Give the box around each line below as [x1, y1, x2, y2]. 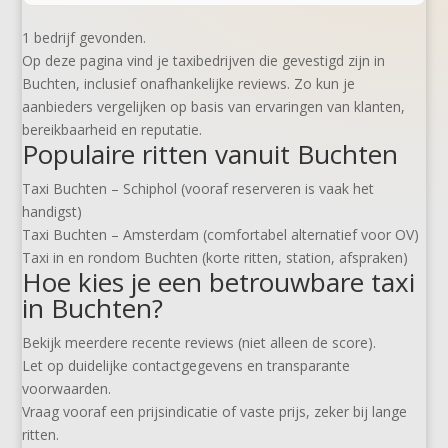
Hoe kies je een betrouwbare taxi [22, 264, 416, 300]
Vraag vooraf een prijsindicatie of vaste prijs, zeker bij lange [22, 402, 408, 421]
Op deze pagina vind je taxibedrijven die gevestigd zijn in [22, 51, 386, 70]
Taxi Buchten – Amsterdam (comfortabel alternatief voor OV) [22, 225, 420, 244]
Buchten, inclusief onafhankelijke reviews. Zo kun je [22, 74, 356, 93]
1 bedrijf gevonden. [22, 28, 147, 47]
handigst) [22, 202, 83, 221]
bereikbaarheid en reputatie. [22, 120, 203, 139]
